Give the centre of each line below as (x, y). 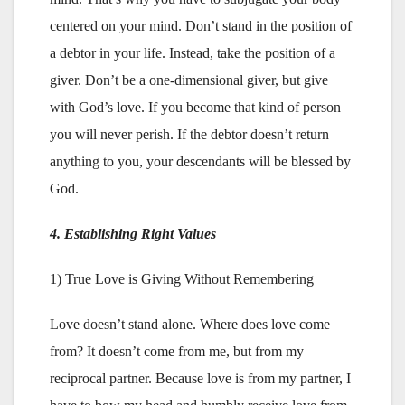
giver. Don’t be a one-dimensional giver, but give (189, 80)
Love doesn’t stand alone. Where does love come (190, 324)
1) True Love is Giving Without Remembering (182, 278)
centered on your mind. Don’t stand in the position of (201, 25)
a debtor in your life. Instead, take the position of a (193, 52)
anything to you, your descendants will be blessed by (200, 161)
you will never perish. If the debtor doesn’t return (189, 134)
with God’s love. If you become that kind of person (195, 107)
